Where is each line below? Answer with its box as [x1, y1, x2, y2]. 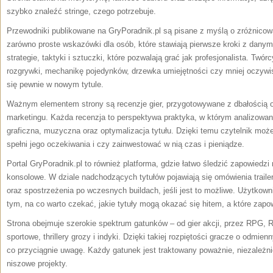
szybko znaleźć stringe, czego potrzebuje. [7, 7, 156, 16]
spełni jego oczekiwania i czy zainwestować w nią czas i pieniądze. [7, 140, 244, 149]
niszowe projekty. [7, 259, 68, 268]
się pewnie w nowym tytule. [7, 80, 104, 89]
